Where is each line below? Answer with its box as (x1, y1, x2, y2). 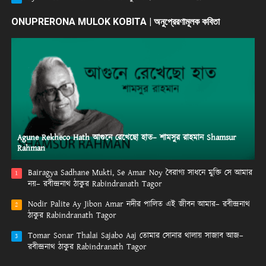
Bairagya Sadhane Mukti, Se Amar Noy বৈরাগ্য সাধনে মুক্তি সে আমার (27, 167, 252, 179)
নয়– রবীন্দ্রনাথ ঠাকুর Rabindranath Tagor (27, 178, 162, 191)
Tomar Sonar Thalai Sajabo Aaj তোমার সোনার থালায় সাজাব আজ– (27, 230, 243, 242)
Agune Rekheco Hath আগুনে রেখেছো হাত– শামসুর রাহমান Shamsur (17, 132, 236, 144)
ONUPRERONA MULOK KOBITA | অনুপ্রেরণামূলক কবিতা (11, 16, 220, 28)
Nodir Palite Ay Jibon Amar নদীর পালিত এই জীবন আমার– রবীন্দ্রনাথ (27, 198, 250, 211)
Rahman (17, 142, 45, 155)
